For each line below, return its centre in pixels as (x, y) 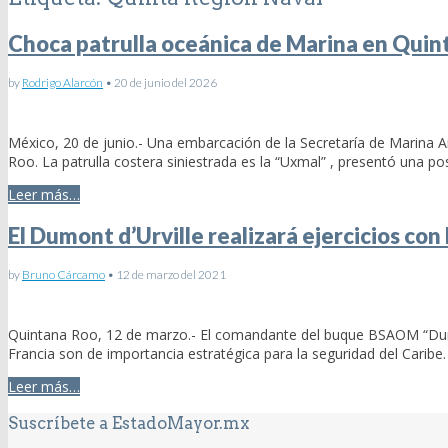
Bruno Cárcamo (63, 275)
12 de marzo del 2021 (171, 275)
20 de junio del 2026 (165, 82)
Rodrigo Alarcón (62, 82)
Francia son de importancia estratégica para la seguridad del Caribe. (227, 354)
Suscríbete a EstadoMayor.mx (128, 422)
